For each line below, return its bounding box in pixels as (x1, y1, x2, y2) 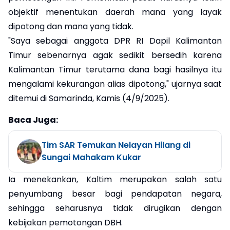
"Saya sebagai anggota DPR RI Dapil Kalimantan (8, 34, 222, 47)
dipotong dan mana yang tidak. (8, 20, 133, 32)
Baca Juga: (8, 113, 58, 126)
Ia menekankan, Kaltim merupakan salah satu (8, 173, 222, 185)
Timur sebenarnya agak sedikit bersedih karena (8, 49, 222, 61)
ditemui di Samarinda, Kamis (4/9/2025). (8, 92, 169, 104)
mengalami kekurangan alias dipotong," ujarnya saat (8, 78, 222, 90)
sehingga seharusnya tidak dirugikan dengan (8, 202, 222, 214)
